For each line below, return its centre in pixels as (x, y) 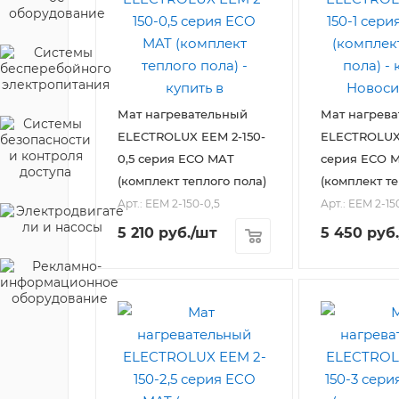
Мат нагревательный (183, 114)
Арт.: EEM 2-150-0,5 (169, 204)
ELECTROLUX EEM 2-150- (191, 137)
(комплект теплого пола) (192, 181)
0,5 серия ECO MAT (176, 159)
